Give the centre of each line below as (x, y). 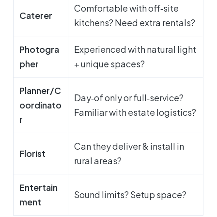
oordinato (41, 105)
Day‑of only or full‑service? (129, 98)
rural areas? (98, 161)
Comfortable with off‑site (127, 8)
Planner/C (40, 91)
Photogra (39, 49)
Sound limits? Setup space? (131, 195)
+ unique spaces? (110, 64)
